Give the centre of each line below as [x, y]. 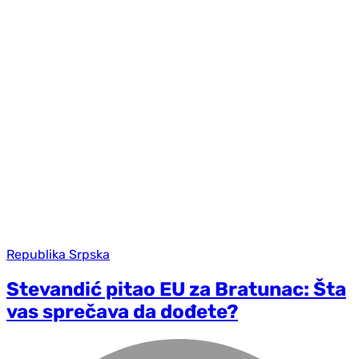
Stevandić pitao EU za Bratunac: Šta [176, 289]
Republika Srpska [58, 254]
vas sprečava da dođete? [122, 311]
